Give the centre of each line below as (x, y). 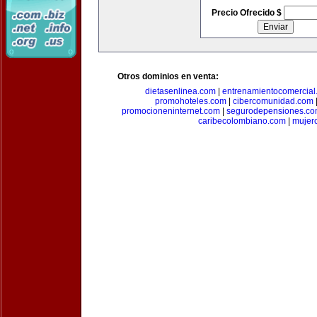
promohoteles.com (191, 101)
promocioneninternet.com (171, 111)
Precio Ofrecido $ (247, 13)
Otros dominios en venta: (168, 76)
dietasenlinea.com (180, 91)
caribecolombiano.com (242, 121)
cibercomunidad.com (273, 101)
